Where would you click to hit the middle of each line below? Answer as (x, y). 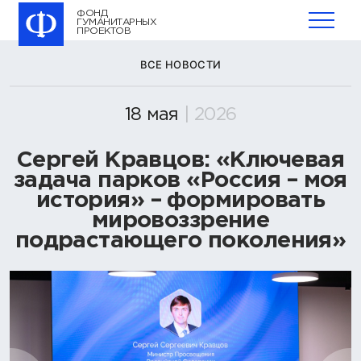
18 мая (151, 115)
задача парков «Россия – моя (180, 180)
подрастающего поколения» (180, 241)
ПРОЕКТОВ (104, 31)
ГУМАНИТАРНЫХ (117, 23)
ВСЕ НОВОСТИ (180, 64)
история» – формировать (180, 201)
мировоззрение (180, 221)
